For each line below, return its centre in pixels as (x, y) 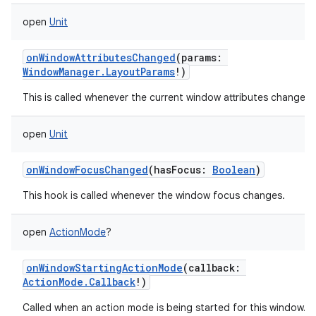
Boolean (234, 170)
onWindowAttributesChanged (101, 57)
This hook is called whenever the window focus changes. (154, 195)
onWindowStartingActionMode (104, 268)
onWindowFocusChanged (87, 170)
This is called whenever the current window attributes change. (165, 97)
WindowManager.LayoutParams (99, 72)
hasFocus (177, 170)
